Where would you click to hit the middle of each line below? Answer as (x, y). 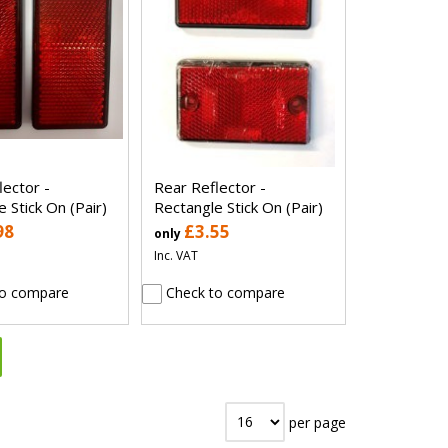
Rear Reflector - (210, 186)
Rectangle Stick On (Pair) (239, 206)
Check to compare (224, 292)
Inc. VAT (176, 255)
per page (315, 422)
